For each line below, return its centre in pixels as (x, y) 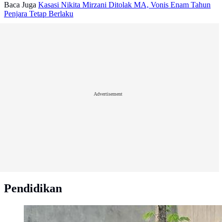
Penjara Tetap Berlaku (39, 14)
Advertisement (108, 94)
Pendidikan (33, 189)
